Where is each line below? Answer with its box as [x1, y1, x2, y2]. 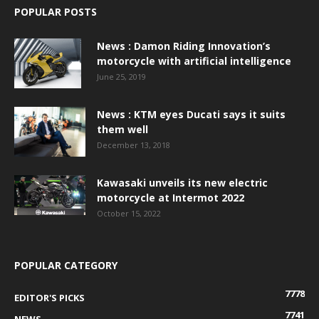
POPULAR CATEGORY [14, 258, 117, 273]
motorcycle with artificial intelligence [97, 54, 291, 68]
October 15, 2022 [97, 208, 161, 219]
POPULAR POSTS [14, 5, 97, 19]
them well [97, 122, 148, 137]
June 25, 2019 [97, 71, 146, 83]
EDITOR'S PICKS [14, 291, 85, 305]
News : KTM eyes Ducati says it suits [97, 108, 286, 122]
